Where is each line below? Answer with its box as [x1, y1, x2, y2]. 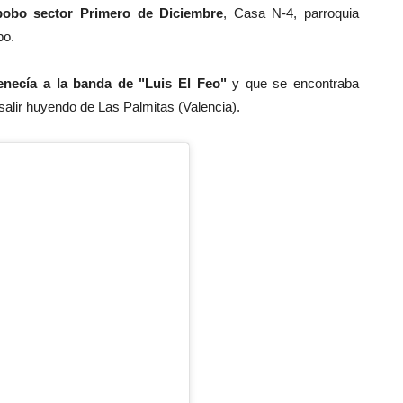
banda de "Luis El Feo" [67, 75, 227, 91]
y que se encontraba [226, 75, 360, 91]
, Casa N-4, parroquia [223, 4, 360, 21]
